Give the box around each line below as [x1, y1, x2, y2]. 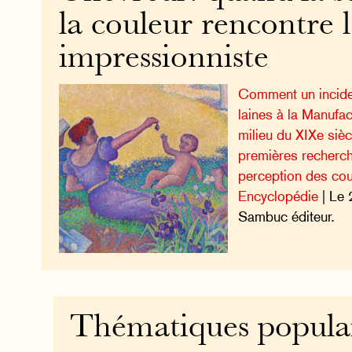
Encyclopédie [238, 188, 319, 205]
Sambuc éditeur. [238, 208, 335, 225]
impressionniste [58, 43, 269, 75]
